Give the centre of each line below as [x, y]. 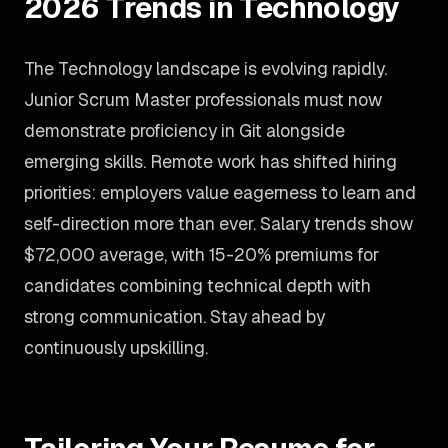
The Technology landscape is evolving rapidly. [205, 68]
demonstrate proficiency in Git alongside [184, 130]
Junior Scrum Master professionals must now [203, 99]
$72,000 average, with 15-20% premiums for [201, 254]
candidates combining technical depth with [197, 285]
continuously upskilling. [116, 347]
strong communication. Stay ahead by [174, 316]
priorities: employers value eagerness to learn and [220, 192]
